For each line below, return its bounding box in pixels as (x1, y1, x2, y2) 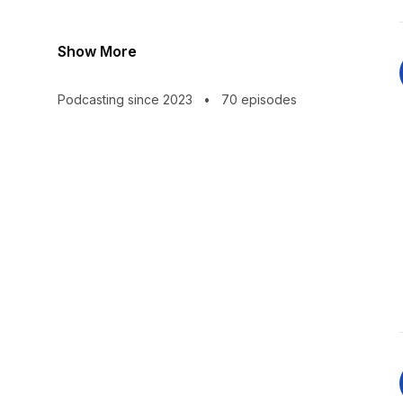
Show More (58, 42, 137, 60)
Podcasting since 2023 (58, 92, 196, 107)
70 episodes (218, 92, 297, 107)
